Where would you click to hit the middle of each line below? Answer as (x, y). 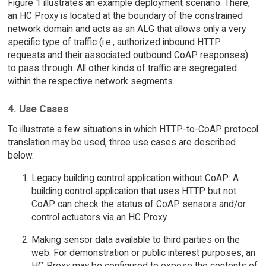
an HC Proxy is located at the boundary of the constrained (125, 15)
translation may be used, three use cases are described (121, 142)
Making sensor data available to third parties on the (135, 239)
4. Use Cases (38, 109)
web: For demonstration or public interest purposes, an (143, 252)
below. (20, 156)
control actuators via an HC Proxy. (99, 217)
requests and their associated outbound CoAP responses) (128, 55)
